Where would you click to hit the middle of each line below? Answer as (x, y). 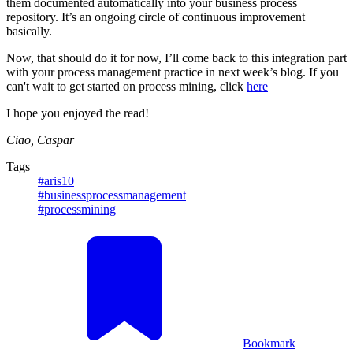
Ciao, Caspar (40, 139)
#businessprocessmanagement (112, 195)
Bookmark (269, 343)
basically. (29, 31)
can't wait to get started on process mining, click (126, 86)
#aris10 (56, 180)
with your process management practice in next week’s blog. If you (173, 72)
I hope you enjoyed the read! (78, 113)
